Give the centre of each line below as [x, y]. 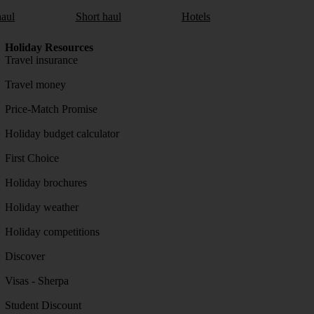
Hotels [196, 16]
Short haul [98, 16]
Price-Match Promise [51, 109]
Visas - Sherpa [36, 280]
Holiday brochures [46, 182]
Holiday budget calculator [62, 133]
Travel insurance [41, 60]
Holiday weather [41, 207]
